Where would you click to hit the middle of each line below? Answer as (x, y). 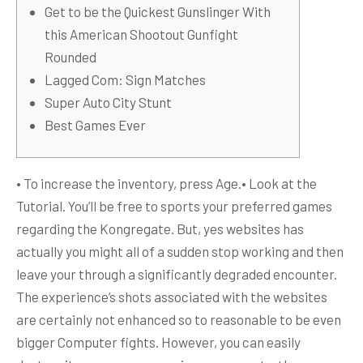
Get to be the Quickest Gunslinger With (158, 11)
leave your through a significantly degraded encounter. (177, 274)
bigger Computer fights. (89, 342)
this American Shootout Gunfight (141, 34)
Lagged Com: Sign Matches (125, 79)
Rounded (70, 57)
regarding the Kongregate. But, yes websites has (160, 228)
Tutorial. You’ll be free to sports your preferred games (174, 206)
